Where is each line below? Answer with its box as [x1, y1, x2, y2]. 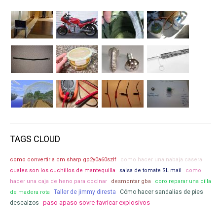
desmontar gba [111, 178, 151, 184]
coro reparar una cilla [155, 178, 211, 184]
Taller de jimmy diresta [54, 188, 116, 195]
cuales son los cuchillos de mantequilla [10, 167, 115, 174]
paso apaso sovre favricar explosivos [43, 198, 150, 206]
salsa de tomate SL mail [119, 167, 182, 174]
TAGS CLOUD [10, 133, 60, 144]
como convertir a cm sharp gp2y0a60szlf [10, 156, 116, 163]
